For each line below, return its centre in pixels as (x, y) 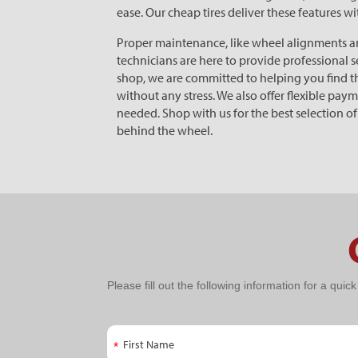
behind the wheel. (165, 130)
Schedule (146, 312)
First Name (135, 338)
